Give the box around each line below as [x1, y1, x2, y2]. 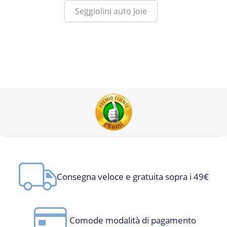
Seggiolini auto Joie [75, 6, 147, 17]
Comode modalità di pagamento [69, 214, 196, 226]
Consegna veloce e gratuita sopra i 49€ [56, 171, 209, 183]
